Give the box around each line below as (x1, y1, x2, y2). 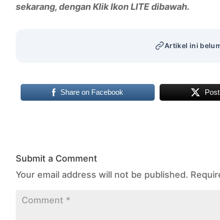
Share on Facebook (60, 88, 124, 96)
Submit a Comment (16, 153, 97, 164)
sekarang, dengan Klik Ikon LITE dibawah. (16, 1, 190, 12)
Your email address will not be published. (16, 169, 188, 180)
